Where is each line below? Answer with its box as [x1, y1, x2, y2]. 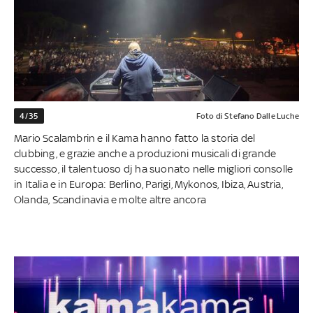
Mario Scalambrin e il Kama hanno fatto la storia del [14, 131, 256, 144]
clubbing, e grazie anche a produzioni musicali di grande [14, 147, 277, 159]
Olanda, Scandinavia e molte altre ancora [14, 193, 206, 205]
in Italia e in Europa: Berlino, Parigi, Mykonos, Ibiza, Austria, [14, 177, 283, 190]
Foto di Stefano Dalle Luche [196, 110, 299, 121]
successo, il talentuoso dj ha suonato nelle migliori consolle [14, 162, 293, 175]
